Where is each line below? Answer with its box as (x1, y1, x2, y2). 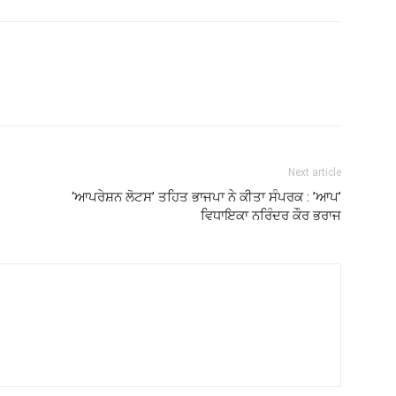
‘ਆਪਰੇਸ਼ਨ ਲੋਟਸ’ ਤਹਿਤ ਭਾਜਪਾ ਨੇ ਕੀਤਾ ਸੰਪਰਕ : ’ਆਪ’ (72, 189, 341, 205)
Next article (288, 166, 341, 179)
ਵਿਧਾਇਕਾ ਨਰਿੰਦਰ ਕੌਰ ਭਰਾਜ (201, 208, 341, 224)
